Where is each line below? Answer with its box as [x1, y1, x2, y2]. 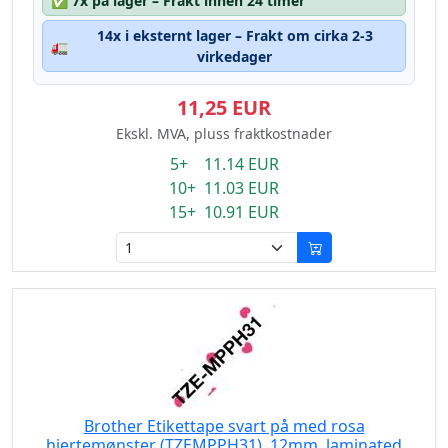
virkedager [197, 47, 272, 66]
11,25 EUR [177, 94, 271, 121]
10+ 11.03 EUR [169, 177, 279, 199]
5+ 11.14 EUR [169, 153, 279, 175]
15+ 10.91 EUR [169, 201, 279, 223]
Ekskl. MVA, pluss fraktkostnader [116, 124, 332, 143]
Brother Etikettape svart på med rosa [83, 415, 365, 437]
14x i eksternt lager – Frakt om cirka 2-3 [96, 26, 373, 45]
